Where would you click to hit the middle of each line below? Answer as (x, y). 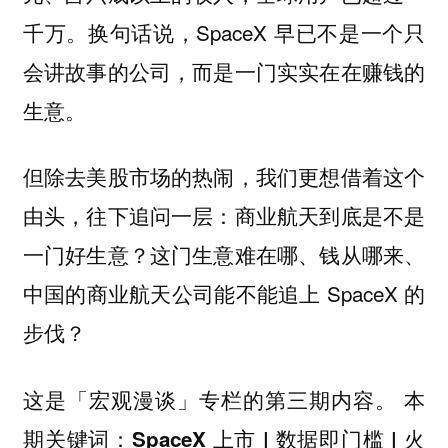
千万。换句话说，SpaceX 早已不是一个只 (224, 31)
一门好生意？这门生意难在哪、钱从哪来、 (224, 254)
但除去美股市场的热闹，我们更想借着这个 (224, 176)
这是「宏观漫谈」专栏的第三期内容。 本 (224, 398)
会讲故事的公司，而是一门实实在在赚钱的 (224, 70)
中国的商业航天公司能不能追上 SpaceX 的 (224, 293)
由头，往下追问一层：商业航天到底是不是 (224, 215)
